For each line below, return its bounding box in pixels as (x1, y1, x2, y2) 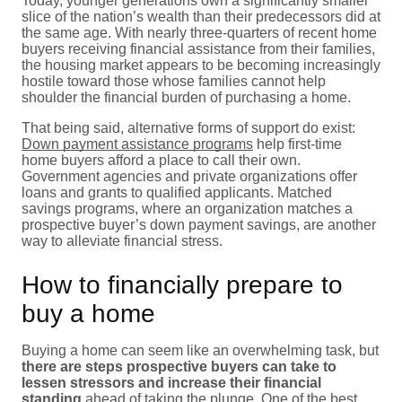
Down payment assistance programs (22, 135, 253, 152)
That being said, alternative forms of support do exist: (22, 119, 355, 135)
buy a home (22, 299, 155, 328)
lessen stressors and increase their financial (22, 374, 321, 390)
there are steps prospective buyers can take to (22, 358, 336, 374)
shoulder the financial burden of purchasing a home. (22, 89, 351, 105)
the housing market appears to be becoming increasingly (22, 57, 380, 73)
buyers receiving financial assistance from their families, (22, 40, 375, 57)
